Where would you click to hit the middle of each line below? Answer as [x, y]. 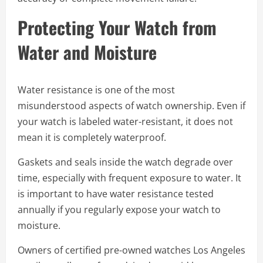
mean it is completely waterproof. [92, 137]
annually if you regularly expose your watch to [119, 210]
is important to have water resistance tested [116, 194]
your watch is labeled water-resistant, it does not [125, 122]
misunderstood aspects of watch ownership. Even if [131, 106]
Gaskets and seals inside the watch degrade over [125, 162]
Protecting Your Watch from [117, 27]
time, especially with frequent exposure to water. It [129, 178]
